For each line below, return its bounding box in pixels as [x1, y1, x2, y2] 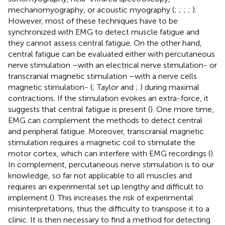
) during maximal [140, 82, 199, 92]
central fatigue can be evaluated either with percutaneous [8, 49, 215, 59]
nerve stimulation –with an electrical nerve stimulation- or [8, 60, 217, 70]
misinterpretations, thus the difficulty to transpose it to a [8, 203, 209, 213]
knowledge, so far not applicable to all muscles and [8, 170, 192, 180]
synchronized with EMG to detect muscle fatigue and [8, 27, 199, 37]
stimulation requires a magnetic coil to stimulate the [8, 137, 195, 147]
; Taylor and [92, 82, 136, 92]
